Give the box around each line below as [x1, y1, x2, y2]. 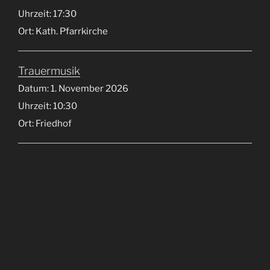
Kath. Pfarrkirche [36, 26, 108, 37]
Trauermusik [18, 64, 80, 78]
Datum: [18, 83, 51, 95]
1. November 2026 [51, 83, 128, 95]
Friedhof [36, 118, 72, 130]
